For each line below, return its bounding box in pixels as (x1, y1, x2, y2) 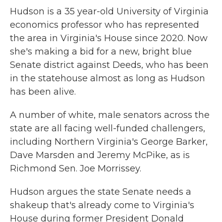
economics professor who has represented (10, 19, 199, 30)
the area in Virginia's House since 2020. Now (10, 33, 208, 44)
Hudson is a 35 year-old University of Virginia (10, 6, 209, 17)
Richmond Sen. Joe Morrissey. (10, 163, 141, 174)
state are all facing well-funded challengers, (10, 123, 205, 134)
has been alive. (10, 86, 76, 97)
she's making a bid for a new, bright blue (10, 46, 192, 57)
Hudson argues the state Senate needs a (10, 186, 191, 197)
